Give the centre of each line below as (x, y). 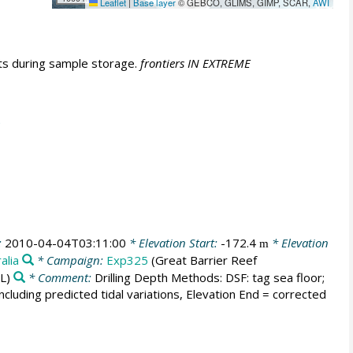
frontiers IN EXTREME (195, 63)
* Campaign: (70, 260)
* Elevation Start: (173, 242)
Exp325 (127, 260)
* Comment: (60, 277)
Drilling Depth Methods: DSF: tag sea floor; (210, 277)
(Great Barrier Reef (202, 260)
